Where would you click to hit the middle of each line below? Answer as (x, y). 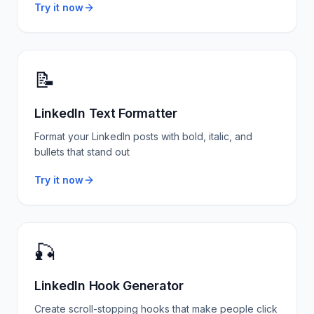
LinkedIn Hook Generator (109, 286)
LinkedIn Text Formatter (106, 113)
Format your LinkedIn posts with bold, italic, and (143, 136)
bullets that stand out (82, 152)
